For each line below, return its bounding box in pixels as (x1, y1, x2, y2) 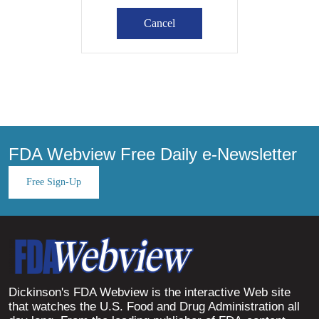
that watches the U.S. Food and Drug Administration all (9, 300, 300, 314)
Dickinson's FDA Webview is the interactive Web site (9, 286, 291, 300)
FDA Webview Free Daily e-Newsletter (9, 144, 297, 164)
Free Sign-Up (26, 176, 81, 187)
